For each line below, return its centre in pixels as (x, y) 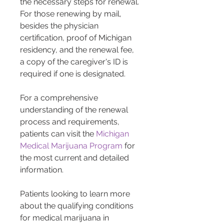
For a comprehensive (60, 98)
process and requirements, (71, 122)
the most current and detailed (75, 158)
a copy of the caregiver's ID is (75, 62)
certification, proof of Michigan (77, 38)
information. (42, 170)
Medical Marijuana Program (71, 146)
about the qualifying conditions (78, 206)
